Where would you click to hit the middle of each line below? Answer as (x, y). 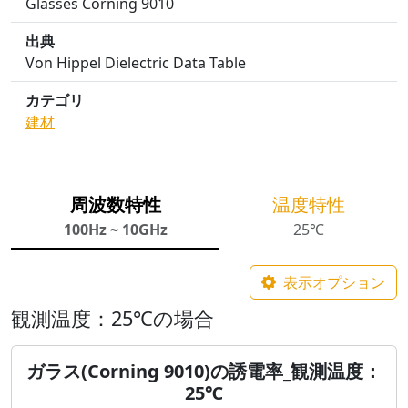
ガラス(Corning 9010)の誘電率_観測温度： (204, 371)
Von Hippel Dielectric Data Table (136, 63)
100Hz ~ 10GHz (115, 229)
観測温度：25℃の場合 (112, 318)
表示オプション (334, 282)
